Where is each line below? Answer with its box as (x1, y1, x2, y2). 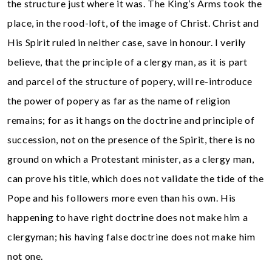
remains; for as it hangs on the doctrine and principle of (7, 114, 255, 126)
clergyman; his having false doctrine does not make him (7, 230, 256, 242)
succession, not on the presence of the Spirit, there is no (7, 133, 256, 145)
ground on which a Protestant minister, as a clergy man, (7, 152, 254, 165)
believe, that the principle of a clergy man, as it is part (7, 55, 248, 67)
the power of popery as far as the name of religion (7, 94, 231, 106)
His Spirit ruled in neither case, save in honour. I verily (7, 36, 246, 48)
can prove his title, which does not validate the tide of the (7, 172, 264, 184)
